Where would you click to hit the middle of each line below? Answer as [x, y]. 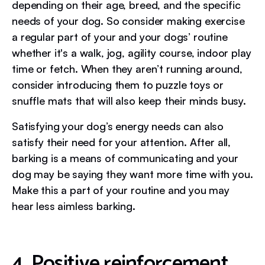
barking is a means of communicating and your [125, 158]
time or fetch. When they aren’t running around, [127, 68]
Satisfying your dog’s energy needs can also [118, 126]
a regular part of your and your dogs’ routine [120, 36]
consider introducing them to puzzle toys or [118, 84]
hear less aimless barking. [74, 206]
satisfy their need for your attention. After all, [122, 142]
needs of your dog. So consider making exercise [128, 20]
